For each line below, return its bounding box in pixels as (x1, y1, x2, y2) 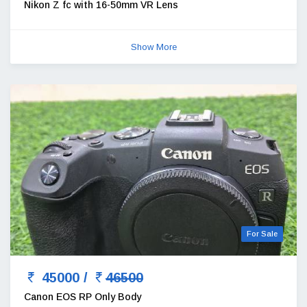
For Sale (247, 229, 278, 238)
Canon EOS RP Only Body (24, 291, 141, 302)
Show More (130, 41, 177, 52)
